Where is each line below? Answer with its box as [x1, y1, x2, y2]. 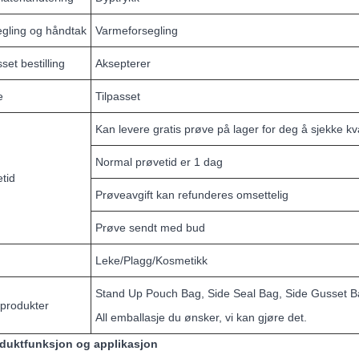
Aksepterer [95, 57, 151, 71]
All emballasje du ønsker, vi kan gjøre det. [95, 311, 307, 325]
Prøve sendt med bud [95, 221, 205, 235]
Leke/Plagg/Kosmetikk [95, 254, 208, 268]
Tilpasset [95, 90, 140, 103]
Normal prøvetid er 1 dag [95, 155, 223, 169]
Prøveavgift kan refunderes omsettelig [95, 188, 288, 202]
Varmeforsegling [95, 24, 178, 38]
